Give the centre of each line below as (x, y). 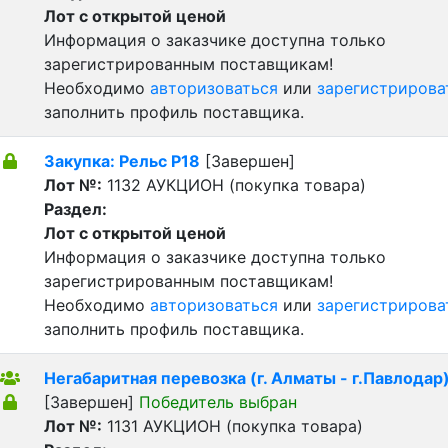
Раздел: (75, 209)
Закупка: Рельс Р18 (122, 161)
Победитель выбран (218, 402)
